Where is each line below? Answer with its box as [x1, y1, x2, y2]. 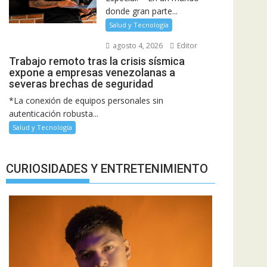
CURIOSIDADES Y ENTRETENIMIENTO [6, 162, 208, 176]
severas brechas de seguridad [9, 77, 153, 90]
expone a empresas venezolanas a [9, 66, 175, 79]
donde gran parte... [105, 5, 178, 17]
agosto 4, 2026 [110, 40, 163, 51]
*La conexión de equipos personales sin [9, 94, 163, 106]
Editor [175, 40, 197, 51]
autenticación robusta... [9, 107, 98, 119]
